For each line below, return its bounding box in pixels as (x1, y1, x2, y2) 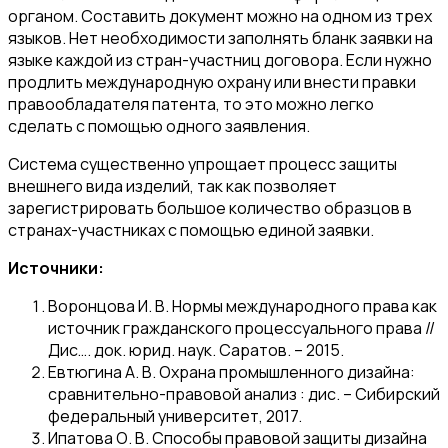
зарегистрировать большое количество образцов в (8, 197, 412, 220)
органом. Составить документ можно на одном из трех (8, 5, 432, 28)
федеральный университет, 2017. (48, 405, 302, 428)
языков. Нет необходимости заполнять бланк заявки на (8, 27, 433, 50)
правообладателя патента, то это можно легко (8, 93, 374, 116)
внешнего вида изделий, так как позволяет (8, 175, 337, 198)
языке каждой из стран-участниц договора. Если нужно (8, 49, 432, 72)
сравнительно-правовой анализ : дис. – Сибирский (48, 383, 440, 406)
